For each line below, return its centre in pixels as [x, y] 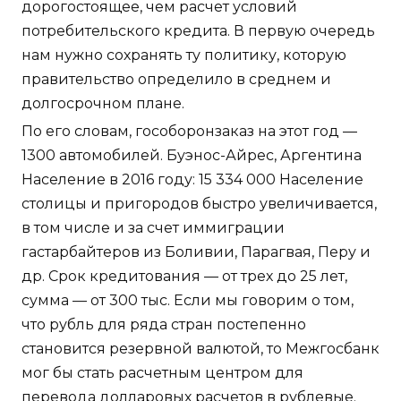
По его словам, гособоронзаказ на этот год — [189, 132]
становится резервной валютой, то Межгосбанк [200, 349]
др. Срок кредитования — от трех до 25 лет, [184, 277]
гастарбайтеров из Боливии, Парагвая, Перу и [196, 252]
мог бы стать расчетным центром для [162, 373]
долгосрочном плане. [103, 104]
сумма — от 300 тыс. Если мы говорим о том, [188, 301]
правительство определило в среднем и [176, 80]
